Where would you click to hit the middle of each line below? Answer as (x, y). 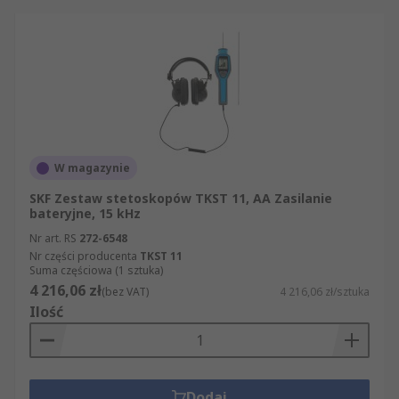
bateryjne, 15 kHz (85, 213)
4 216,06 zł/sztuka (325, 292)
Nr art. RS (53, 238)
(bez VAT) (125, 292)
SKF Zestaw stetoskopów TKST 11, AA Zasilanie (181, 198)
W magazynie (92, 168)
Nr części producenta (83, 256)
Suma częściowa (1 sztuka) (96, 270)
